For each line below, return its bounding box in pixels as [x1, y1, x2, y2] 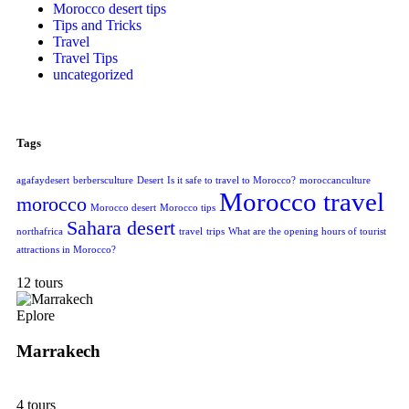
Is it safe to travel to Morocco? [167, 175, 296, 186]
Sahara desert [67, 217, 175, 240]
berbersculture [73, 175, 133, 186]
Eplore [16, 308, 55, 324]
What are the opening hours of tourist [228, 226, 386, 237]
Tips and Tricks [53, 16, 142, 33]
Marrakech [16, 341, 100, 362]
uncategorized [53, 66, 133, 82]
